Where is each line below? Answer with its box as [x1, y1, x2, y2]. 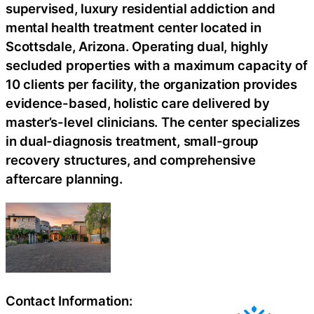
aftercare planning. [6, 171, 123, 186]
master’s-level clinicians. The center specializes [6, 114, 301, 130]
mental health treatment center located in [6, 20, 261, 35]
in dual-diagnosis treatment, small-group [6, 133, 259, 149]
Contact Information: [6, 293, 132, 308]
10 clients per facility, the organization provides [6, 76, 297, 92]
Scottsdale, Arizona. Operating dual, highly [6, 39, 268, 54]
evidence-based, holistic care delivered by [6, 95, 270, 111]
